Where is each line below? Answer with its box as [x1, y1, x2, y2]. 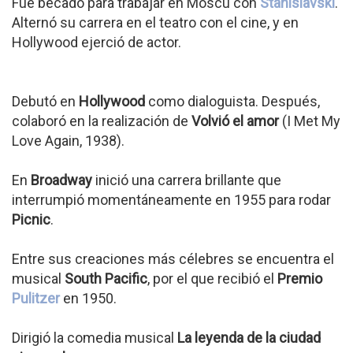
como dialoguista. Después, [145, 93, 320, 110]
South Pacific [65, 270, 147, 287]
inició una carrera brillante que [92, 172, 281, 188]
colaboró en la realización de [12, 113, 191, 129]
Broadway [31, 172, 92, 188]
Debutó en [12, 93, 79, 110]
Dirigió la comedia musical [12, 329, 177, 346]
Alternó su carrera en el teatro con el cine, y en [12, 14, 299, 31]
